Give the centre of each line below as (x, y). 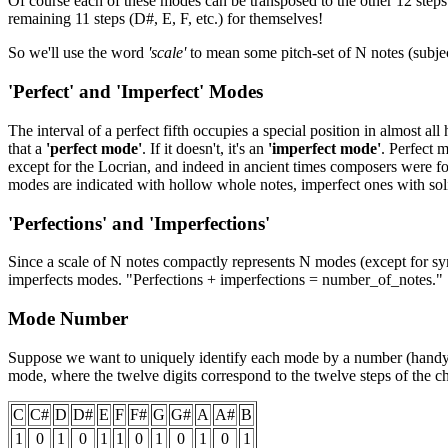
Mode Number (68, 318)
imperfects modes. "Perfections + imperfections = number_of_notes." (225, 280)
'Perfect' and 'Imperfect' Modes (135, 92)
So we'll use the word (78, 53)
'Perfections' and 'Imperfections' (139, 223)
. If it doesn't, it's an (205, 148)
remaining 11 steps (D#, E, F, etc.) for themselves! (165, 19)
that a (27, 148)
